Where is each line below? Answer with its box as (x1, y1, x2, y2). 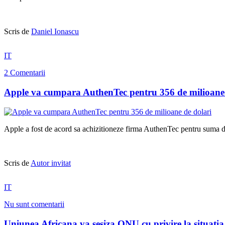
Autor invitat (31, 158, 71, 167)
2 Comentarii (4, 68, 45, 77)
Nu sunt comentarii (4, 200, 64, 208)
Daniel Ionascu (31, 27, 79, 36)
